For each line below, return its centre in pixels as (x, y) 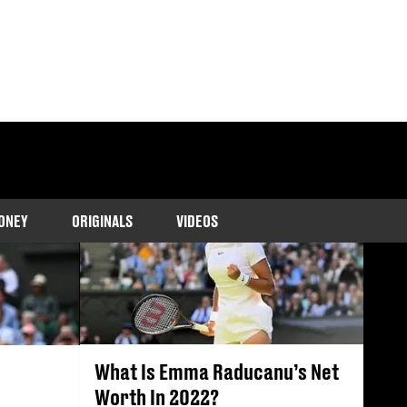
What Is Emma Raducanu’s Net (217, 371)
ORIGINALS (102, 221)
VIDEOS (197, 221)
